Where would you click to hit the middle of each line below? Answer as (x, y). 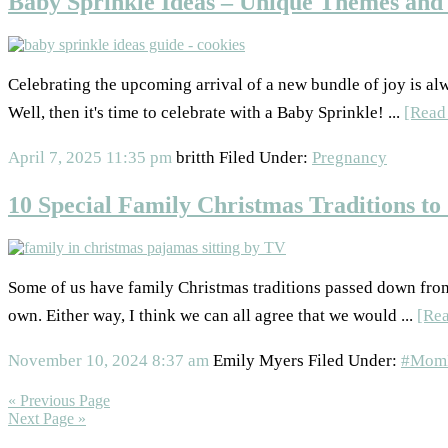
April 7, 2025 (55, 158)
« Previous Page (59, 400)
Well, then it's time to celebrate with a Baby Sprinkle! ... (206, 113)
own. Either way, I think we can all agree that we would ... (212, 315)
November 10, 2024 (78, 360)
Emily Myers (258, 360)
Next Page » (47, 418)
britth (195, 158)
